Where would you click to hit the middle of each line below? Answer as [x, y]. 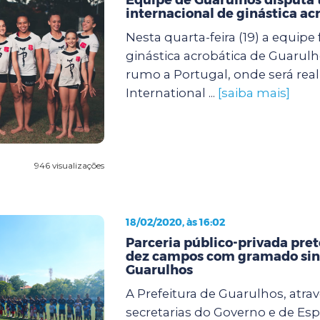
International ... [171, 92]
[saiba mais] [254, 92]
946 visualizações [69, 165]
